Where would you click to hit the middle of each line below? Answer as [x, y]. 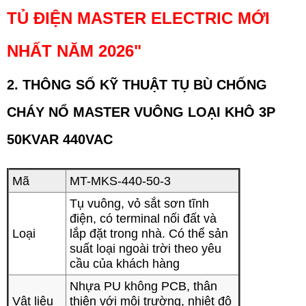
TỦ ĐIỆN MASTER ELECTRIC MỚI [138, 18]
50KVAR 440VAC [60, 139]
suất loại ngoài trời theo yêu [145, 249]
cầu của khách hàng [125, 264]
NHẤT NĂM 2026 [70, 51]
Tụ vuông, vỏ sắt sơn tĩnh [139, 204]
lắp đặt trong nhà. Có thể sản [149, 234]
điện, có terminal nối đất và [143, 219]
